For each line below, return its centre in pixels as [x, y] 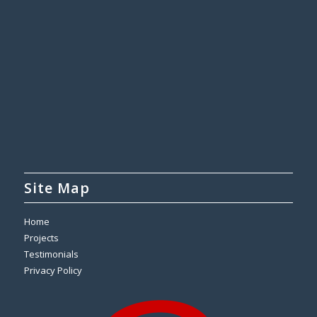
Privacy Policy [53, 271]
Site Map [57, 188]
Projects [41, 238]
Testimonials [51, 254]
